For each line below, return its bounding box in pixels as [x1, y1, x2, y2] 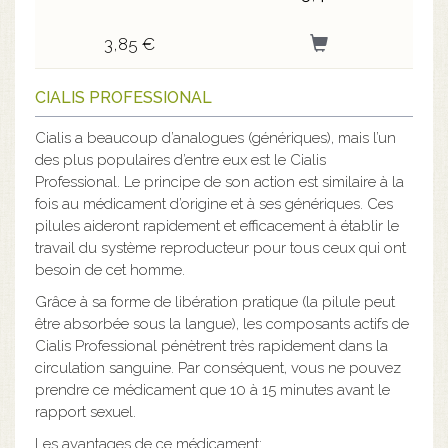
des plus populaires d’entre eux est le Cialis [35, 151, 326, 169]
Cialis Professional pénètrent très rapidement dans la [35, 337, 388, 355]
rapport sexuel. [35, 403, 136, 421]
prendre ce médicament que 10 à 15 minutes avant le [35, 381, 390, 399]
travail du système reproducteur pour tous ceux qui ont [35, 239, 406, 257]
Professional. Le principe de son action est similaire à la [35, 173, 404, 191]
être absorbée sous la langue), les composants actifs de [35, 315, 409, 333]
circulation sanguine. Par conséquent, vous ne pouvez [35, 359, 401, 377]
